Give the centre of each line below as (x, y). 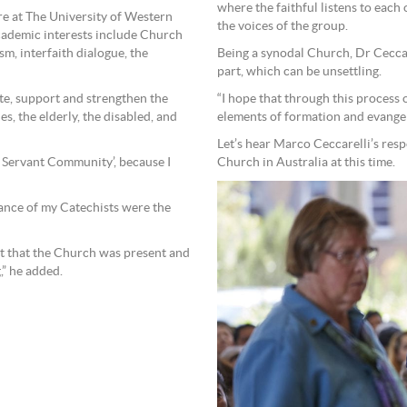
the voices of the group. (283, 26)
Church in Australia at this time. (306, 163)
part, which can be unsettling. (299, 72)
